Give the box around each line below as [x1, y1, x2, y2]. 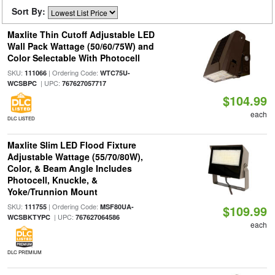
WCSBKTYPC [7, 212, 50, 222]
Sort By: [12, 5, 48, 17]
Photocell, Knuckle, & [7, 174, 98, 186]
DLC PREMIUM [7, 249, 42, 255]
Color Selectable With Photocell [7, 52, 140, 64]
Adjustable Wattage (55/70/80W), [7, 150, 143, 163]
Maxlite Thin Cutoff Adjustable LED [7, 28, 155, 41]
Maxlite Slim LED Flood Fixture [7, 139, 136, 151]
